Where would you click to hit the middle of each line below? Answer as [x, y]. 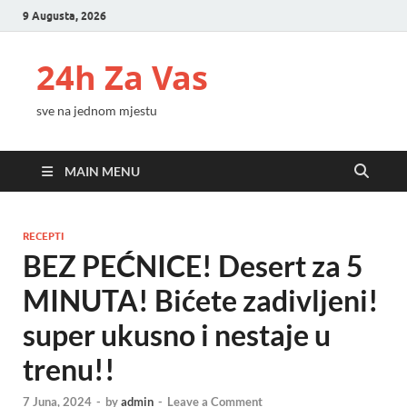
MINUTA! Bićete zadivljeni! [201, 300]
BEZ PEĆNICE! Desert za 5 [193, 266]
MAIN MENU [102, 171]
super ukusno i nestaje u [177, 335]
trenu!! [69, 369]
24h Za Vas [122, 78]
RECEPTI [43, 236]
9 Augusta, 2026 [65, 15]
